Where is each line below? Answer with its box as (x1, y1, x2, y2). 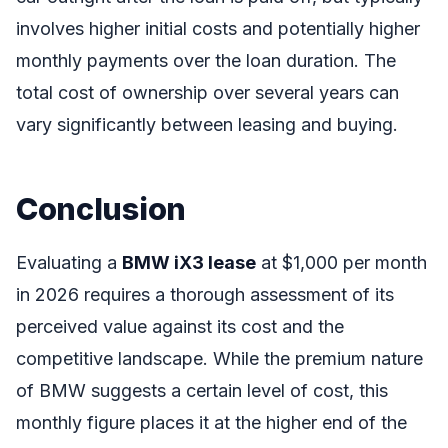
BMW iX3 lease (122, 251, 256, 273)
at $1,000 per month (256, 251, 427, 273)
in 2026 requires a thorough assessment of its (16, 283, 394, 305)
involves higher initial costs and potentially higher (16, 18, 420, 40)
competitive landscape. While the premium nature (16, 347, 423, 369)
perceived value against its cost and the (16, 315, 344, 337)
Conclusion (16, 190, 186, 228)
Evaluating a (16, 251, 122, 273)
